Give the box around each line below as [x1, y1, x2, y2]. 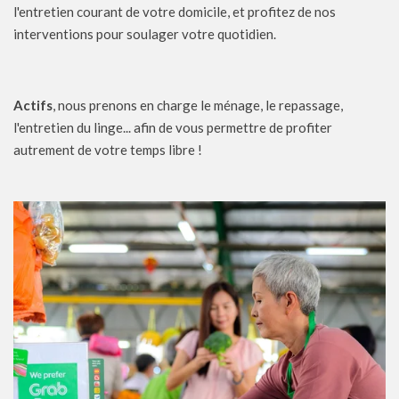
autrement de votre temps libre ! [13, 142, 202, 158]
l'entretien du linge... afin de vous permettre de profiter [13, 119, 332, 135]
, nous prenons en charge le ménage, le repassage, [53, 97, 343, 113]
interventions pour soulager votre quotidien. [13, 26, 276, 42]
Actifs [13, 97, 53, 113]
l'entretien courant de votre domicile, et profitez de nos [13, 4, 336, 20]
